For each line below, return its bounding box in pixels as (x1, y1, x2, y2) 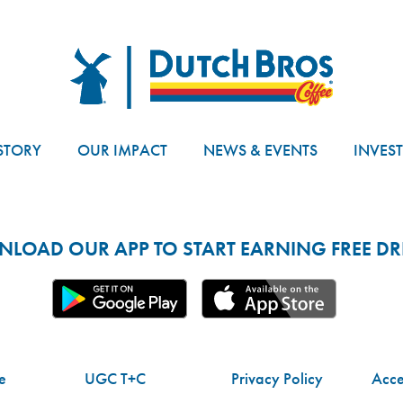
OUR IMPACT (76, 139, 167, 160)
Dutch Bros (69, 46, 146, 66)
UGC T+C (84, 368, 146, 389)
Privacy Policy (230, 368, 323, 389)
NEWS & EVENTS (202, 139, 318, 160)
